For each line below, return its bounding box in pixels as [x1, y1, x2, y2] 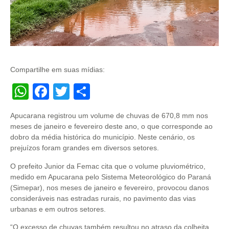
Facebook [49, 82, 122, 101]
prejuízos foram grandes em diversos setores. [10, 144, 159, 152]
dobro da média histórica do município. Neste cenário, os [10, 133, 195, 142]
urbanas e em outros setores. [10, 204, 106, 213]
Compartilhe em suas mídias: [10, 65, 105, 74]
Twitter [70, 82, 118, 101]
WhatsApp [29, 82, 104, 101]
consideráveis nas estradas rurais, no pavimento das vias [10, 194, 196, 202]
